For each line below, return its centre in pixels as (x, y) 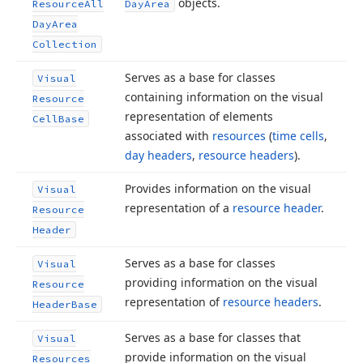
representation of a (179, 208)
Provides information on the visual (218, 188)
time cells (298, 136)
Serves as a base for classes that (213, 337)
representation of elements (199, 116)
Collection (65, 44)
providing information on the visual (221, 282)
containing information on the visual (224, 97)
